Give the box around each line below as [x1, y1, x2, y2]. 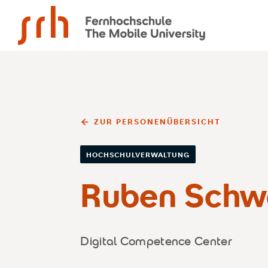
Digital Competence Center [80, 233, 232, 249]
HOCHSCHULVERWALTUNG [86, 150, 190, 159]
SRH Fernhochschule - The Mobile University [17, 5, 220, 18]
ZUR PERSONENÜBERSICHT [93, 117, 221, 127]
